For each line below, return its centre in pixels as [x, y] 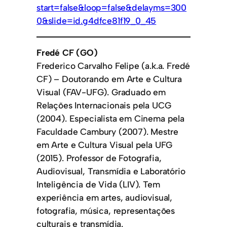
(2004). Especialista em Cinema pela [110, 119]
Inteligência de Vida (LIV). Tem [98, 184]
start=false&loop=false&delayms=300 [112, 8]
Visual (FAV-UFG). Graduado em [101, 92]
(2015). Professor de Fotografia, [99, 158]
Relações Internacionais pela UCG [104, 105]
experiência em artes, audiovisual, [105, 198]
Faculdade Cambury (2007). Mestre [107, 132]
